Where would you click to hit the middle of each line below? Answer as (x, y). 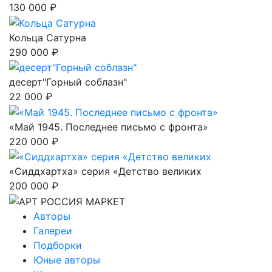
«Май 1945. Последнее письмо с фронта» (109, 127)
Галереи (53, 231)
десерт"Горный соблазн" (68, 82)
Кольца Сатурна (48, 37)
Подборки (58, 246)
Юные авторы (67, 260)
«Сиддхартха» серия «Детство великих (105, 172)
